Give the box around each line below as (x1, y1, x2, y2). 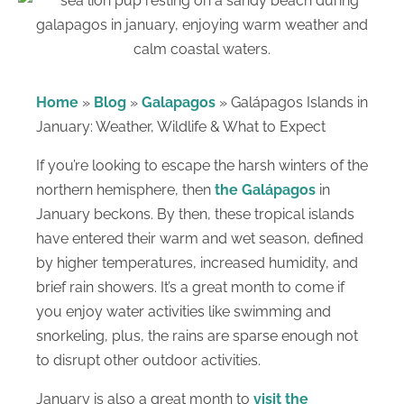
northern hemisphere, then (36, 180, 215, 198)
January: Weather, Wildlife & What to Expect (36, 118, 326, 136)
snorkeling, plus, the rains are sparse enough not (36, 326, 358, 344)
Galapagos (142, 94, 216, 112)
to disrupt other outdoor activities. (36, 351, 261, 369)
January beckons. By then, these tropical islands (36, 205, 354, 223)
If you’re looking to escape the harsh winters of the (36, 156, 368, 174)
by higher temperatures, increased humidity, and (36, 253, 358, 271)
